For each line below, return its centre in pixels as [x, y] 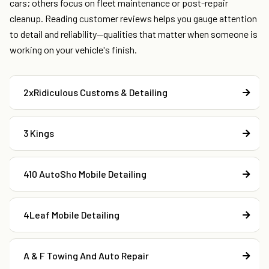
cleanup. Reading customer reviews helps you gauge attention [133, 19]
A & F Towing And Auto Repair [86, 256]
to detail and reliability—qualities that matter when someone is [134, 34]
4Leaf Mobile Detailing [71, 215]
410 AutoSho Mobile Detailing [85, 174]
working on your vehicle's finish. [73, 50]
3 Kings [39, 133]
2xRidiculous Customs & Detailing [95, 92]
